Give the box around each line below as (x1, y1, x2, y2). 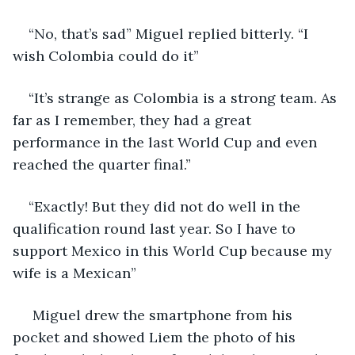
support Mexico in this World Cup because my (13, 241, 336, 260)
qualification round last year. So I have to (13, 219, 300, 238)
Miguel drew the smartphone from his (29, 305, 296, 324)
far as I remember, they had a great (13, 110, 255, 129)
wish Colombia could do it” (13, 46, 199, 65)
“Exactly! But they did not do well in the (29, 197, 304, 216)
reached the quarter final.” (13, 155, 191, 174)
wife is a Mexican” (13, 263, 136, 282)
